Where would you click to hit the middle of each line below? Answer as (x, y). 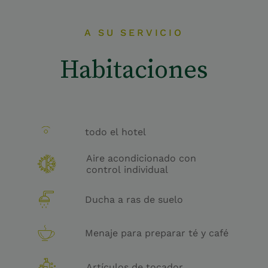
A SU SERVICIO (134, 33)
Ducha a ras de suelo (134, 200)
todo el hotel (115, 132)
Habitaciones (134, 69)
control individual (127, 170)
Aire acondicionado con (141, 159)
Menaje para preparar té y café (156, 233)
